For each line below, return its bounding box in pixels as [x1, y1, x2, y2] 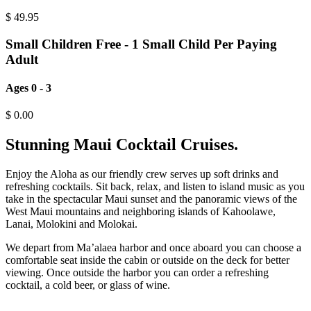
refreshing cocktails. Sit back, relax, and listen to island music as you [6, 180, 305, 192]
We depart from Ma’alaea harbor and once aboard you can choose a [6, 241, 301, 253]
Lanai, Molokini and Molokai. [6, 217, 137, 230]
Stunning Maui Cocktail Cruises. [6, 135, 238, 154]
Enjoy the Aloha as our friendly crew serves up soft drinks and [6, 167, 278, 180]
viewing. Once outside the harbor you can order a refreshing [6, 266, 269, 278]
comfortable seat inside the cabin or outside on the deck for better [6, 253, 289, 266]
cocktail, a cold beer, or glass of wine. [6, 278, 170, 291]
